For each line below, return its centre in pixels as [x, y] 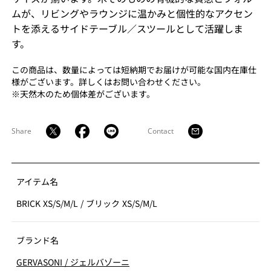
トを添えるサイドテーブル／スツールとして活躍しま [127, 28]
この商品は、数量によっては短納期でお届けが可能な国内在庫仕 [134, 70]
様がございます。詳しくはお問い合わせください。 [108, 82]
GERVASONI [41, 262]
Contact [160, 131]
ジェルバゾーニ [100, 262]
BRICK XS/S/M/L [48, 203]
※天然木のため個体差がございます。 [83, 94]
